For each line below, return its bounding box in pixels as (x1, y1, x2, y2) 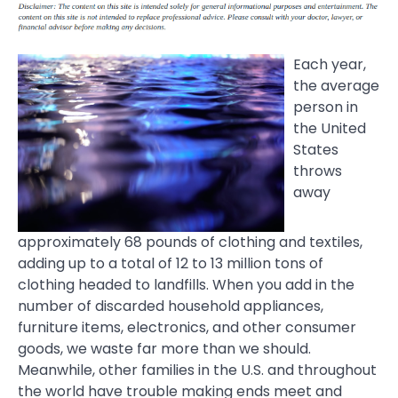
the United (293, 117, 366, 139)
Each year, (293, 53, 366, 75)
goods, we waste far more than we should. (18, 338, 311, 359)
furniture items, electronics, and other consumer (18, 316, 356, 338)
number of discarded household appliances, (18, 295, 323, 316)
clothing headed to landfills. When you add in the (18, 274, 354, 295)
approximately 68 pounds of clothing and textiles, (18, 231, 362, 252)
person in (293, 96, 358, 117)
